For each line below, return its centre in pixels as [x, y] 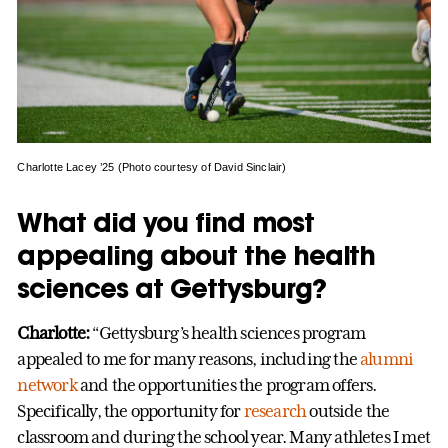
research [275, 410]
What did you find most [165, 221]
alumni [387, 358]
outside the [348, 410]
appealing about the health [196, 254]
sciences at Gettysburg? [171, 287]
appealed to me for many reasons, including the [189, 358]
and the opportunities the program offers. [226, 384]
